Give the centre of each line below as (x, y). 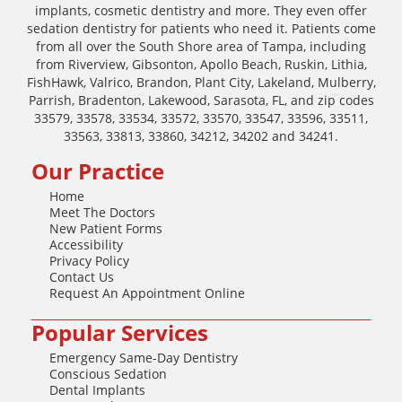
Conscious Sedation (108, 373)
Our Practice (98, 170)
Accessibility (86, 244)
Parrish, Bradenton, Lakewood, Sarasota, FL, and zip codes (201, 100)
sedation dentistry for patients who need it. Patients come (201, 28)
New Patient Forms (106, 228)
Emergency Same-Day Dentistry (144, 357)
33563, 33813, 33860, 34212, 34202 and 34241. (201, 135)
